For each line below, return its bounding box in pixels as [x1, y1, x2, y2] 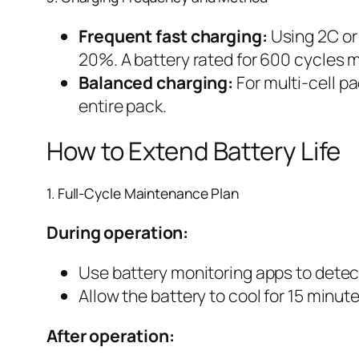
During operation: [46, 220, 189, 244]
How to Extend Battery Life [46, 134, 341, 168]
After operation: [46, 324, 175, 348]
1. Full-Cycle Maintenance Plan [46, 184, 239, 204]
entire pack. [79, 93, 167, 117]
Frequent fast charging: [79, 23, 268, 47]
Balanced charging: [79, 70, 234, 94]
